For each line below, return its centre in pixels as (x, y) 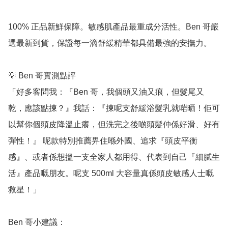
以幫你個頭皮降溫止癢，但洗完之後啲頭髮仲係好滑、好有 (114, 124)
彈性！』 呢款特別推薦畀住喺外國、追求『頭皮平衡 (103, 140)
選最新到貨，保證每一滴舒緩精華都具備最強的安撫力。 (110, 43)
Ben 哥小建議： (37, 222)
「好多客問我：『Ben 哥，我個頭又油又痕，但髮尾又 (106, 92)
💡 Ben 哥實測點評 (42, 75)
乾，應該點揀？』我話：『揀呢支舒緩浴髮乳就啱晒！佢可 (114, 108)
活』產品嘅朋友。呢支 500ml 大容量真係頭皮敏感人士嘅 (111, 173)
